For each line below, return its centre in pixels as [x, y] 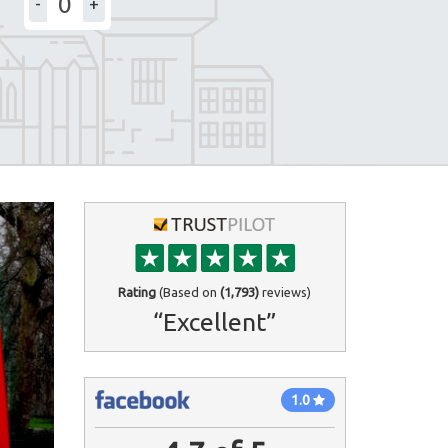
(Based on [188, 292]
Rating [137, 292]
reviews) [285, 292]
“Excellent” [214, 322]
